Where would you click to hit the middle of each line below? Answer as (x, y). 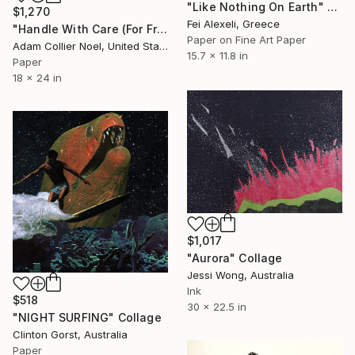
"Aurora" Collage (235, 258)
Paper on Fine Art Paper (246, 40)
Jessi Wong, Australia (240, 275)
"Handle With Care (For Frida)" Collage (162, 29)
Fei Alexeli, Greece (233, 24)
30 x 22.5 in (217, 306)
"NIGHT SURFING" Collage (87, 318)
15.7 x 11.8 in (218, 56)
